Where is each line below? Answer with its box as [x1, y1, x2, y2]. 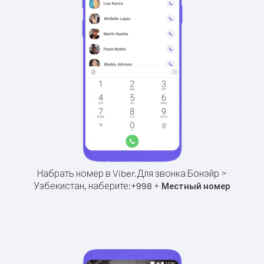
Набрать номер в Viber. [37, 167, 137, 179]
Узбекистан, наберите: [34, 180, 131, 192]
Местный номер [161, 180, 230, 192]
